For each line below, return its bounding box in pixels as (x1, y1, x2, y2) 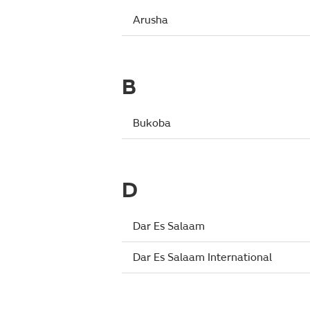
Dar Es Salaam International (133, 250, 272, 264)
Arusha (133, 13, 168, 27)
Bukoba (133, 116, 171, 130)
